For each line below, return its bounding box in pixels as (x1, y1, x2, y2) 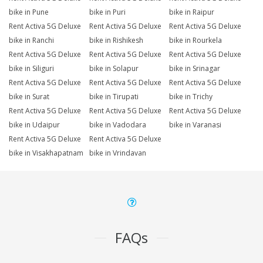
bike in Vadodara (89, 120, 146, 130)
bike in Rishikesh (89, 35, 143, 46)
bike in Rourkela (169, 35, 222, 46)
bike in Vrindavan (89, 148, 146, 159)
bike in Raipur (169, 7, 215, 18)
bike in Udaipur (9, 120, 60, 130)
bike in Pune (9, 7, 49, 18)
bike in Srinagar (169, 63, 221, 74)
